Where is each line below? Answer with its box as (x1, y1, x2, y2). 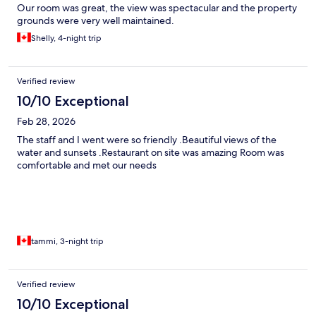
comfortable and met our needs (17, 159, 157, 172)
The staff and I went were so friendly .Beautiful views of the (17, 133, 276, 147)
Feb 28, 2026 (17, 115, 75, 128)
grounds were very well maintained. (17, 14, 174, 28)
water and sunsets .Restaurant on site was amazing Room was (17, 146, 284, 159)
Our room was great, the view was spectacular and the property (17, 1, 297, 15)
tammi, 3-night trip (31, 236, 104, 248)
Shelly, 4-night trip (31, 32, 102, 44)
